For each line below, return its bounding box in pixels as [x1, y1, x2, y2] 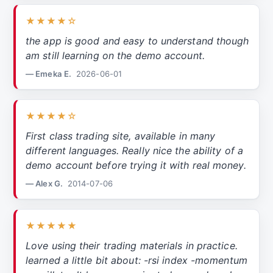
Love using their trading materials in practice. [26, 239, 238, 252]
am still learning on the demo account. [26, 49, 205, 62]
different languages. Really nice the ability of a [26, 144, 243, 157]
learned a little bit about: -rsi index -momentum [26, 254, 247, 267]
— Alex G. [26, 179, 63, 189]
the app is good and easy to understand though [26, 35, 249, 48]
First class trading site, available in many [26, 130, 216, 143]
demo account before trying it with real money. [26, 159, 246, 172]
